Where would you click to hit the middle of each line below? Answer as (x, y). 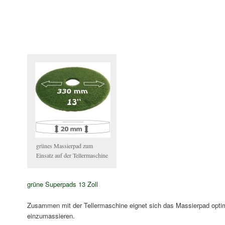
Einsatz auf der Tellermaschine (72, 155)
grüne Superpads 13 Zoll (62, 184)
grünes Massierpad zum (64, 145)
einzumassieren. (51, 216)
